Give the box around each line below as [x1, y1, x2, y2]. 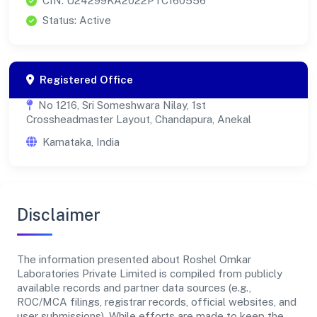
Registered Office [40, 74, 133, 86]
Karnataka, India [42, 136, 120, 149]
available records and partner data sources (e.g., [17, 282, 251, 294]
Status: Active [42, 14, 111, 27]
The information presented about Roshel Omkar [17, 253, 251, 266]
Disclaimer [17, 205, 100, 225]
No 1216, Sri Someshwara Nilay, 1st [38, 99, 206, 112]
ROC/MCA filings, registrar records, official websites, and [17, 296, 296, 309]
